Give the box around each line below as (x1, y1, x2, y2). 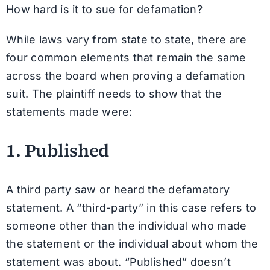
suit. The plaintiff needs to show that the (5, 87, 222, 100)
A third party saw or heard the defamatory (5, 183, 230, 196)
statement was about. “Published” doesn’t (5, 256, 231, 269)
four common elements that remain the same (5, 51, 246, 64)
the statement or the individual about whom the (5, 237, 259, 251)
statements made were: (5, 105, 133, 118)
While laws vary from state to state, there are (5, 33, 247, 46)
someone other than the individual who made (5, 219, 247, 233)
